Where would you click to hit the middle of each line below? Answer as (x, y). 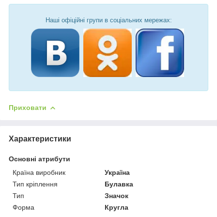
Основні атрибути (39, 159)
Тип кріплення (35, 184)
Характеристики (40, 139)
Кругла (117, 207)
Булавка (119, 184)
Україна (117, 172)
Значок (117, 195)
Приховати (28, 107)
